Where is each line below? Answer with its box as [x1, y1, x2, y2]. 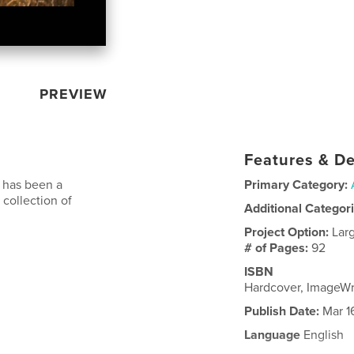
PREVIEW [40, 85, 108, 103]
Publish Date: [244, 303, 320, 319]
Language [244, 326, 301, 343]
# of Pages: [244, 239, 312, 256]
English [300, 326, 345, 343]
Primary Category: [244, 176, 348, 193]
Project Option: [244, 224, 333, 240]
